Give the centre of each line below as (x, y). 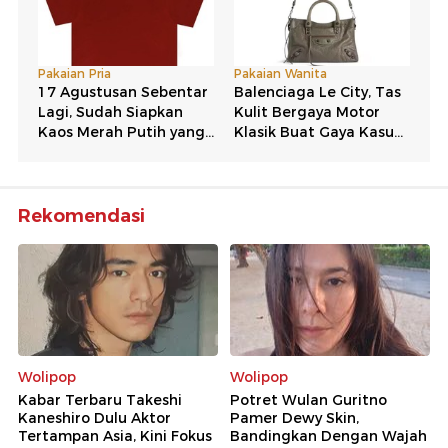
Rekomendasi (81, 215)
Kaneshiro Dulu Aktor (94, 418)
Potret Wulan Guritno (308, 400)
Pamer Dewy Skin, (294, 418)
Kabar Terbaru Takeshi (100, 400)
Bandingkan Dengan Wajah (328, 436)
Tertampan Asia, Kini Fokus (115, 436)
